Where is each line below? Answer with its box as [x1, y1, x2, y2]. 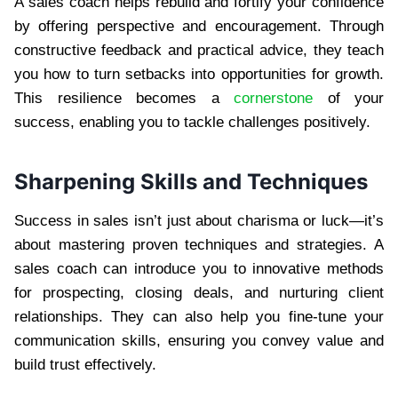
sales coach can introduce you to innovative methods [14, 259, 384, 277]
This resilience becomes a [14, 89, 234, 107]
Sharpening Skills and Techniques [14, 168, 368, 195]
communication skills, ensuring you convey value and [14, 331, 384, 349]
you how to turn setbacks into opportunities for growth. [14, 65, 384, 83]
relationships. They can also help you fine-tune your [14, 307, 384, 325]
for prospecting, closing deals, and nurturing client [14, 283, 384, 301]
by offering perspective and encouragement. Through [14, 17, 384, 35]
